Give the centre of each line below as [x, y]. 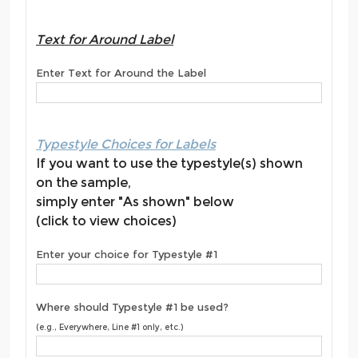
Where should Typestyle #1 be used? [132, 307]
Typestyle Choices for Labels [126, 144]
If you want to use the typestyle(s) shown [169, 163]
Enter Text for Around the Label [121, 73]
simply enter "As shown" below [135, 201]
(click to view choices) [106, 221]
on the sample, [84, 182]
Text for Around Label [105, 39]
